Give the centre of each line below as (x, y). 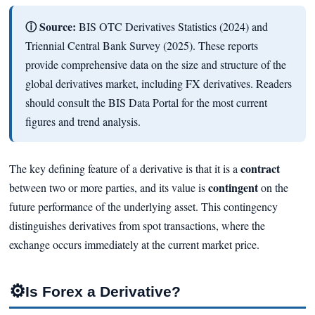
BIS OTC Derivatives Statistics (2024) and (172, 26)
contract (260, 168)
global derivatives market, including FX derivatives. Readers (158, 83)
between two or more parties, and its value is (108, 187)
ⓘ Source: (50, 26)
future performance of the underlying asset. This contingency (143, 206)
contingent (233, 187)
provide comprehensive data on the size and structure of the (155, 64)
